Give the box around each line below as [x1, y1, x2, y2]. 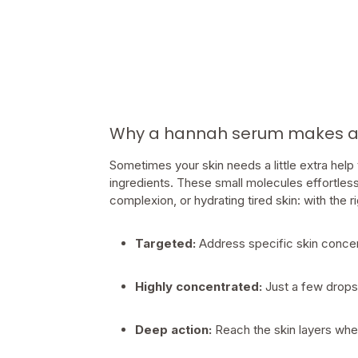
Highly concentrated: [135, 279, 262, 294]
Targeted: [135, 236, 196, 251]
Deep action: [135, 322, 212, 337]
